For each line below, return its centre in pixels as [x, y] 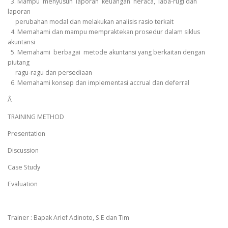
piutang [19, 63]
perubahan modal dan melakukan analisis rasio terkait [91, 22]
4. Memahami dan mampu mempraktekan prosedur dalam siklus [104, 32]
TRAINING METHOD [36, 117]
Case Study [24, 167]
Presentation [26, 133]
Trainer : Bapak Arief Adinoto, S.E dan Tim [68, 218]
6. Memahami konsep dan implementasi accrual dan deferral [98, 83]
